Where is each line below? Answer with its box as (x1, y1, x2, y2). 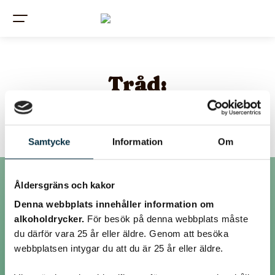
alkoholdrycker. (14, 214, 87, 225)
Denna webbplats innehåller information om (14, 199, 214, 210)
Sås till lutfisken (45, 98, 230, 122)
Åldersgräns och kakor (14, 179, 115, 190)
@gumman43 (37, 238, 77, 245)
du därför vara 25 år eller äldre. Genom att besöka (14, 228, 228, 239)
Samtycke (28, 136, 71, 147)
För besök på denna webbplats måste (87, 214, 248, 225)
